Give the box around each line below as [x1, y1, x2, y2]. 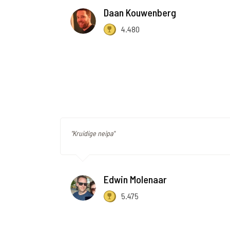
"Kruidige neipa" [71, 129, 114, 138]
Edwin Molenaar [104, 173, 167, 186]
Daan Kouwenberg [104, 6, 176, 19]
